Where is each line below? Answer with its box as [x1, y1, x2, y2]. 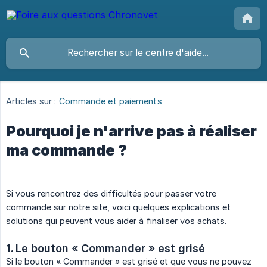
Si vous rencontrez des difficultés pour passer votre [6, 188, 216, 199]
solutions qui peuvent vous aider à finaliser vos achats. [6, 216, 226, 226]
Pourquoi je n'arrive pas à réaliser [6, 122, 257, 141]
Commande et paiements [58, 96, 162, 107]
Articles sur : [6, 96, 57, 107]
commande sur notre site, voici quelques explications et [6, 202, 231, 213]
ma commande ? [6, 141, 127, 160]
